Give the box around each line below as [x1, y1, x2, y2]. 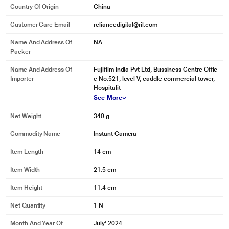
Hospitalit [94, 84, 121, 91]
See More [94, 94, 122, 101]
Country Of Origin [10, 3, 59, 10]
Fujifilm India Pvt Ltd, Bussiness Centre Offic [94, 66, 218, 73]
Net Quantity [10, 202, 46, 209]
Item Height [10, 184, 43, 191]
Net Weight [10, 112, 42, 120]
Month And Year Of [10, 220, 63, 227]
